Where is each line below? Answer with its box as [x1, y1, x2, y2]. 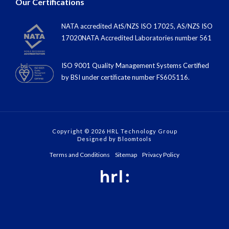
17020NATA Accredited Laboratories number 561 [61, 25, 212, 34]
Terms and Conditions [50, 142, 110, 150]
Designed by [77, 127, 118, 134]
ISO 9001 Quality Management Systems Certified [61, 53, 209, 61]
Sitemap [115, 142, 137, 150]
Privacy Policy [142, 142, 179, 150]
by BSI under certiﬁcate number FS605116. [61, 64, 190, 73]
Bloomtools [118, 127, 152, 134]
